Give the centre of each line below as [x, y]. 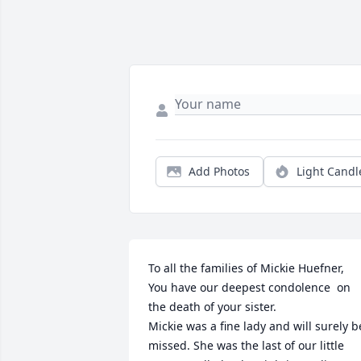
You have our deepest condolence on [249, 288]
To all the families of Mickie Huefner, [246, 268]
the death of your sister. [212, 307]
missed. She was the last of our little [246, 346]
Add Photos [219, 172]
